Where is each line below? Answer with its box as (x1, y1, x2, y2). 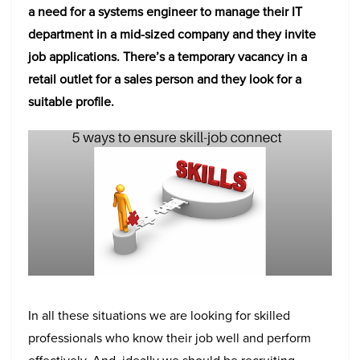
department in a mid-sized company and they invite (28, 25, 316, 43)
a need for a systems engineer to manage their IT (28, 2, 302, 21)
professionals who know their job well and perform (28, 328, 311, 347)
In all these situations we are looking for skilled (28, 305, 290, 325)
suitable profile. (28, 92, 114, 111)
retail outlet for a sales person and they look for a (28, 70, 301, 88)
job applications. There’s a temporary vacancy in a (28, 47, 307, 66)
